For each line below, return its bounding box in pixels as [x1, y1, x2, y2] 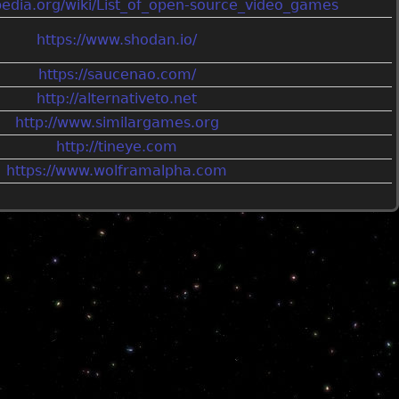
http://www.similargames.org [14, 113, 219, 131]
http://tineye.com [56, 137, 178, 155]
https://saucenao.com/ [37, 65, 196, 83]
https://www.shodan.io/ [37, 30, 198, 48]
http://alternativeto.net [37, 89, 198, 107]
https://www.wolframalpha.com [6, 161, 228, 179]
